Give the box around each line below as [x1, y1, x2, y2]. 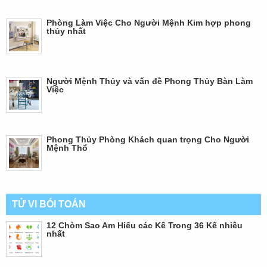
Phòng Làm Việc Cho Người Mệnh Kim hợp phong [46, 17, 251, 27]
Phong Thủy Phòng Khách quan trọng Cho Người [46, 134, 249, 144]
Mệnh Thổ [46, 142, 88, 153]
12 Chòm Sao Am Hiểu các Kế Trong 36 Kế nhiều [46, 220, 243, 230]
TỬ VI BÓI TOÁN [12, 198, 86, 209]
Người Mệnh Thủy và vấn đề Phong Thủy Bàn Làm [46, 76, 253, 86]
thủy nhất [46, 26, 86, 36]
